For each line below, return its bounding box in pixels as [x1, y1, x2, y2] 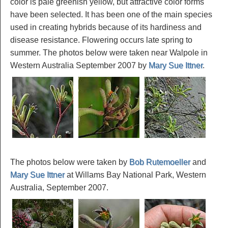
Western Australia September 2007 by [10, 61, 149, 70]
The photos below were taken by [10, 157, 129, 166]
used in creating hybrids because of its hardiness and [10, 22, 202, 32]
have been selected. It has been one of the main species [10, 10, 212, 19]
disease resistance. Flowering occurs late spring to [10, 35, 192, 44]
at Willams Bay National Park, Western [65, 170, 206, 179]
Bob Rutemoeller [129, 157, 190, 166]
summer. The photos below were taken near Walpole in [10, 48, 208, 57]
